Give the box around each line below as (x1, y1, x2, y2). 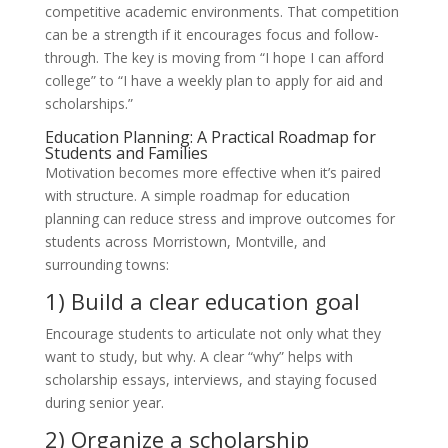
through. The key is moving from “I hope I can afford (44, 48, 384, 68)
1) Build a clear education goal (44, 286, 360, 317)
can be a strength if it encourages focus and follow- (44, 25, 379, 45)
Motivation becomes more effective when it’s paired (44, 163, 381, 183)
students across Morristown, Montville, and (44, 232, 326, 252)
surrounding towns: (44, 255, 169, 275)
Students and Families (44, 142, 208, 165)
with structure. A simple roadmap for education (44, 186, 350, 206)
